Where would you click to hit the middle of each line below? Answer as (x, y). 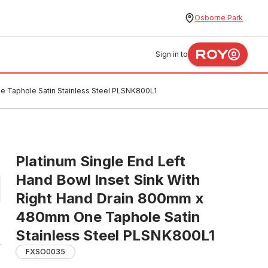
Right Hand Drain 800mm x (110, 198)
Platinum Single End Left (100, 161)
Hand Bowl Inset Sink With (108, 180)
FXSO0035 (45, 252)
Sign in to (172, 54)
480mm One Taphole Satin (108, 217)
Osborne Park (219, 18)
